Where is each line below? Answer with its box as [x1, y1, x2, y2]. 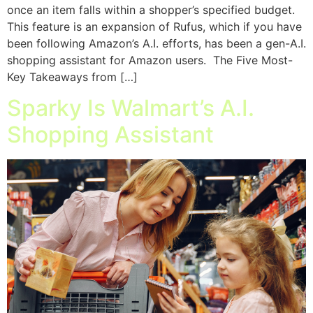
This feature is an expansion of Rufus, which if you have [7, 19, 302, 34]
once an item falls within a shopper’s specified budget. [7, 2, 295, 17]
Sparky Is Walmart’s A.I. [7, 94, 254, 122]
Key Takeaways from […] [7, 69, 138, 84]
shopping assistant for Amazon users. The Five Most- [7, 52, 293, 67]
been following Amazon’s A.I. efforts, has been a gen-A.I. [7, 36, 306, 50]
